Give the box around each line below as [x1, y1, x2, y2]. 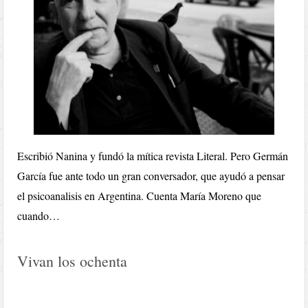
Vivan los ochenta [17, 251, 128, 271]
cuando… [17, 208, 60, 223]
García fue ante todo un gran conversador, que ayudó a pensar [17, 168, 285, 183]
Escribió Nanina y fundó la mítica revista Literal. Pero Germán [17, 148, 289, 163]
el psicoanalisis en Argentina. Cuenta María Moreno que [17, 188, 262, 203]
